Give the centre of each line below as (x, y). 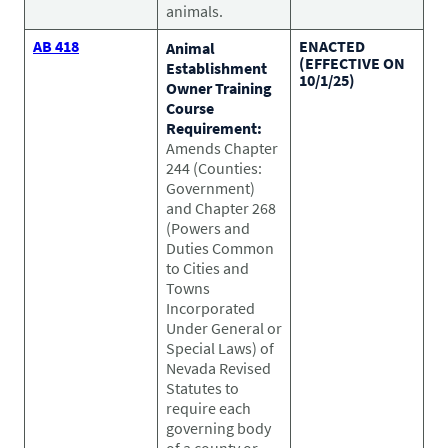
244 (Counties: (214, 167)
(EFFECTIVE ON (352, 62)
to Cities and (207, 267)
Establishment (216, 67)
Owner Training (219, 87)
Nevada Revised (218, 367)
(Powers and (208, 227)
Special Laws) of (220, 347)
